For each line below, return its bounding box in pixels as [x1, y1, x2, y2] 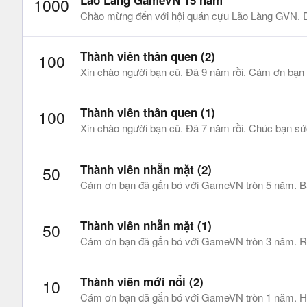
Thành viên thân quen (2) [80, 48, 215, 65]
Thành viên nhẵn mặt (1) [80, 217, 212, 234]
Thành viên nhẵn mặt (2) [80, 160, 212, 177]
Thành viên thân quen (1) [80, 104, 215, 121]
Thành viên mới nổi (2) [80, 273, 204, 290]
